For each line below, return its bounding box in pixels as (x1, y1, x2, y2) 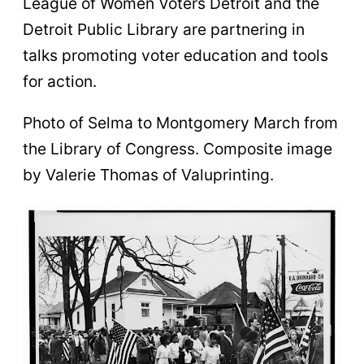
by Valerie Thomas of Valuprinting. (23, 164, 274, 184)
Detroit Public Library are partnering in (23, 19, 305, 39)
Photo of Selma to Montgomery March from (23, 112, 338, 132)
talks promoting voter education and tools (23, 45, 328, 65)
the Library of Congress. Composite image (23, 138, 332, 158)
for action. (23, 71, 97, 91)
